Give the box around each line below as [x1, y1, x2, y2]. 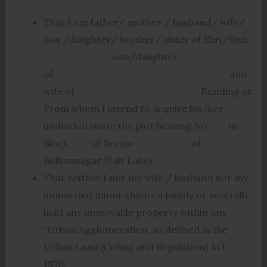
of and [43, 68, 247, 80]
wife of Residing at [43, 85, 252, 98]
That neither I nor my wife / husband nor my [43, 172, 248, 184]
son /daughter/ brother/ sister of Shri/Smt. [43, 33, 249, 46]
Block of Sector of [43, 137, 201, 150]
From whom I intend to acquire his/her [43, 103, 223, 115]
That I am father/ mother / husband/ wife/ [43, 16, 245, 29]
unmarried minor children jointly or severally [43, 189, 249, 201]
